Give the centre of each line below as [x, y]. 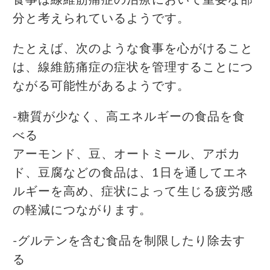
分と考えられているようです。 [101, 18]
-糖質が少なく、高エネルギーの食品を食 [129, 117]
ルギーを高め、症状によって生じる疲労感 [133, 192]
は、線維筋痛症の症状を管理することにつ [133, 68]
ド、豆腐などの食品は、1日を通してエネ [130, 173]
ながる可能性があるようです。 [101, 86]
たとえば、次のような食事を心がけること [133, 49]
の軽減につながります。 [82, 211]
